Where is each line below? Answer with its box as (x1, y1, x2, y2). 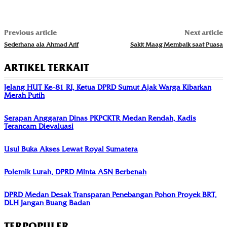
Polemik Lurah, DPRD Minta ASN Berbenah (4, 167, 146, 176)
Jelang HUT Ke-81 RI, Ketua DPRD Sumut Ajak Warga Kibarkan (4, 82, 211, 92)
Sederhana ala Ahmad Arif (4, 40, 79, 48)
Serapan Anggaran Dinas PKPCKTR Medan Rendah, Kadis (4, 113, 196, 123)
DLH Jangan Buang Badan (4, 198, 90, 207)
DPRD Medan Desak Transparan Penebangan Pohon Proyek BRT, (4, 190, 217, 199)
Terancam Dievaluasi (4, 121, 73, 131)
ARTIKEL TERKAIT (4, 61, 89, 74)
